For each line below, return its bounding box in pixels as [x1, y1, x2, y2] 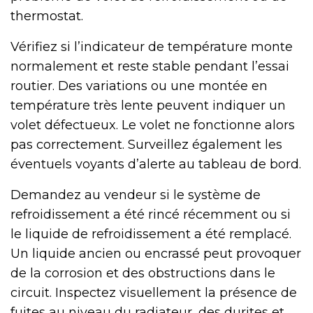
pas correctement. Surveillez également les [10, 136, 282, 152]
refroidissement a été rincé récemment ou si [10, 206, 291, 222]
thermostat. [10, 8, 83, 24]
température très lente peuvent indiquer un [10, 97, 286, 113]
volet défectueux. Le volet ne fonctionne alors [10, 117, 295, 133]
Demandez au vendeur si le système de [10, 187, 261, 203]
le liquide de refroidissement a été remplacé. [10, 226, 291, 242]
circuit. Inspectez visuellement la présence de [10, 284, 297, 300]
